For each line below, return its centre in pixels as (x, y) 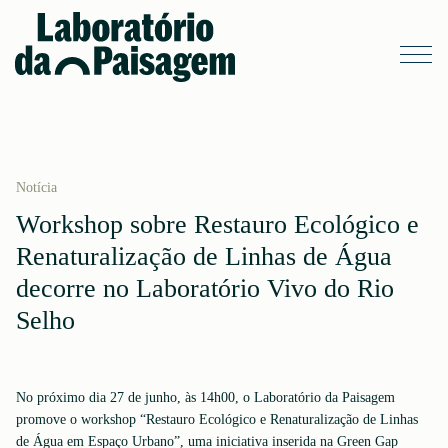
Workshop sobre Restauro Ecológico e (217, 224)
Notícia (36, 187)
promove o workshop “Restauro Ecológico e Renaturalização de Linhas (217, 419)
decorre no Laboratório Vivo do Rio (205, 288)
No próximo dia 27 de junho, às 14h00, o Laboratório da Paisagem (205, 397)
